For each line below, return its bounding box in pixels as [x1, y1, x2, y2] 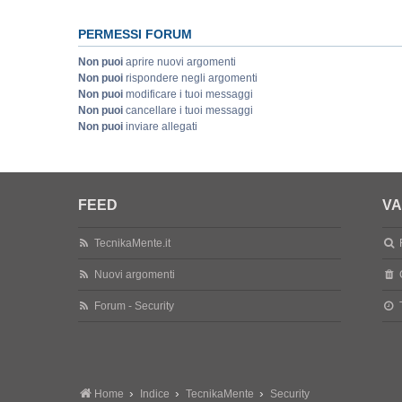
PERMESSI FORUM [78, 27, 192, 41]
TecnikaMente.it [94, 237, 171, 249]
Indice [140, 388, 170, 400]
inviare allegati [123, 120, 197, 133]
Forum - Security [94, 300, 175, 312]
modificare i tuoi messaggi [123, 88, 253, 100]
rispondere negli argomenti [123, 72, 258, 84]
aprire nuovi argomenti [123, 56, 236, 68]
